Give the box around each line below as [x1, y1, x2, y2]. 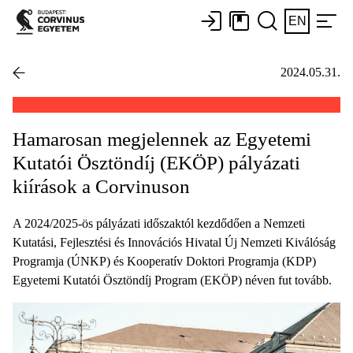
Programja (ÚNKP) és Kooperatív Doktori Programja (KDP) [13, 254, 316, 268]
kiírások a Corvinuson [13, 175, 190, 197]
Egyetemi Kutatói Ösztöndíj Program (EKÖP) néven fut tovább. [13, 273, 332, 287]
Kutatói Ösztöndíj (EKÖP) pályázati [13, 151, 300, 173]
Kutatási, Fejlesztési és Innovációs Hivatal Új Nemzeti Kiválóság [13, 235, 336, 249]
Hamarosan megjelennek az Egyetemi [13, 128, 311, 150]
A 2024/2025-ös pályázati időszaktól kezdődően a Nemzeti [13, 216, 305, 230]
